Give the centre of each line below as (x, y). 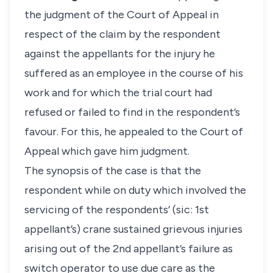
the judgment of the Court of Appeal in (122, 15)
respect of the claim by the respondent (122, 34)
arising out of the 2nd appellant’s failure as (129, 249)
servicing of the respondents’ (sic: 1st (117, 210)
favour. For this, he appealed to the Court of (134, 132)
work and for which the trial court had (118, 93)
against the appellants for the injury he (120, 54)
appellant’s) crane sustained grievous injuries (133, 229)
